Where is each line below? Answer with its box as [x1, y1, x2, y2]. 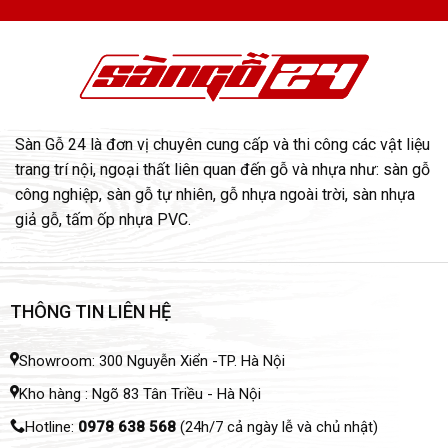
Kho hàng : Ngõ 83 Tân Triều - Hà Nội [18, 385, 261, 404]
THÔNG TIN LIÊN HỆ [9, 300, 171, 322]
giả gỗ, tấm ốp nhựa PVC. [15, 209, 191, 229]
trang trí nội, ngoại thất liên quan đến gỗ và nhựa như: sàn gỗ [15, 159, 430, 179]
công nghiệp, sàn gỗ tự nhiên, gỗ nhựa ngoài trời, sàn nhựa [15, 184, 415, 204]
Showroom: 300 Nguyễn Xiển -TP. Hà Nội [18, 352, 285, 371]
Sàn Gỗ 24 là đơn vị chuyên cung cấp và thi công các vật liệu [15, 134, 430, 154]
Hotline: [24, 418, 78, 437]
